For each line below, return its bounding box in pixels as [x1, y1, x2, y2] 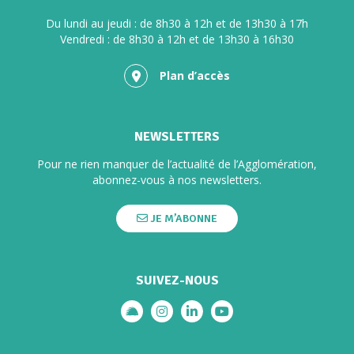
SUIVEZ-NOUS [135, 273, 219, 288]
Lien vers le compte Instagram [160, 310, 341, 328]
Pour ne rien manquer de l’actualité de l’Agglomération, [37, 156, 317, 171]
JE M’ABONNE [148, 211, 217, 225]
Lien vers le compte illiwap [130, 310, 286, 328]
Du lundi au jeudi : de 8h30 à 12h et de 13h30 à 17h [46, 16, 308, 31]
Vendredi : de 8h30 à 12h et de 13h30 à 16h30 [60, 32, 294, 47]
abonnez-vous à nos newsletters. [92, 171, 262, 187]
